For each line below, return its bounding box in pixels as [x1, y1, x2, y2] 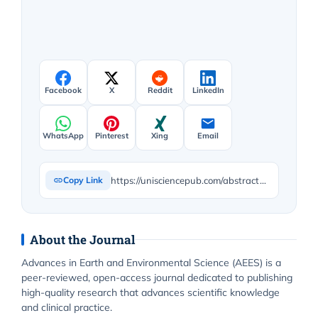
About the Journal [30, 231, 135, 248]
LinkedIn [192, 84, 224, 95]
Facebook [45, 84, 82, 95]
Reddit [147, 84, 172, 95]
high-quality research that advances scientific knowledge [21, 286, 280, 300]
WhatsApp [43, 130, 84, 141]
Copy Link [63, 175, 103, 186]
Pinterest [94, 130, 128, 141]
